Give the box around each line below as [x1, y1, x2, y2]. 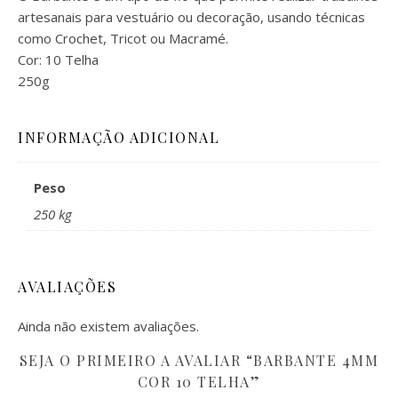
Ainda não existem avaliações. [18, 317, 199, 335]
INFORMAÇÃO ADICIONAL [18, 128, 219, 147]
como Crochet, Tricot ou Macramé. [18, 29, 228, 47]
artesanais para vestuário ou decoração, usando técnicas [18, 8, 365, 26]
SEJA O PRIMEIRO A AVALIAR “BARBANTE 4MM [19, 351, 379, 370]
